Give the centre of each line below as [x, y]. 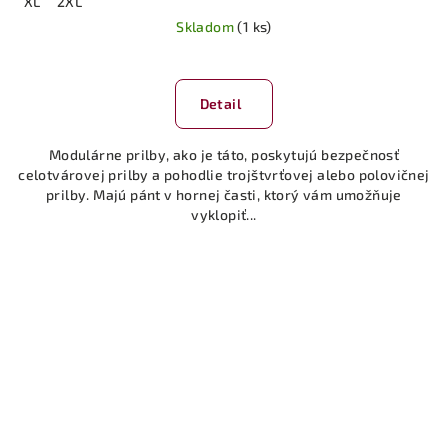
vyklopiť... [224, 215]
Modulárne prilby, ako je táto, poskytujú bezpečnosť [224, 155]
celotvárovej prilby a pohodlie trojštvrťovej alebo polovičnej [224, 175]
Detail [220, 104]
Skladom [207, 27]
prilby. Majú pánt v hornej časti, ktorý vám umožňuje [224, 195]
